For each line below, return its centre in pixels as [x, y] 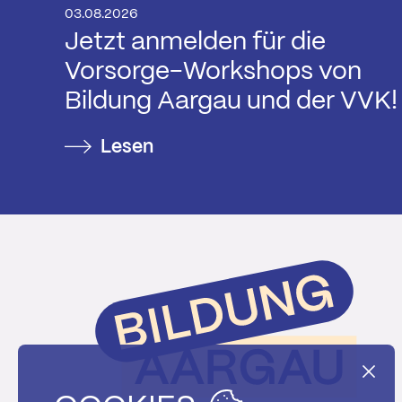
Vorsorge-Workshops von [213, 72]
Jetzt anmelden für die [195, 42]
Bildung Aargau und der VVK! [231, 101]
